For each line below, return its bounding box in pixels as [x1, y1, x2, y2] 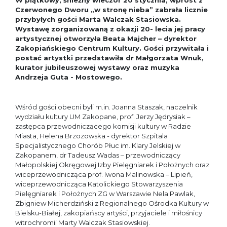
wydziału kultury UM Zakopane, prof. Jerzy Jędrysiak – [15, 112, 191, 121]
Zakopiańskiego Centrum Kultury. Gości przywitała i [15, 44, 209, 53]
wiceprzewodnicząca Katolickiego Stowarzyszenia [15, 180, 183, 188]
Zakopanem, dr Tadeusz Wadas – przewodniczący [15, 151, 180, 160]
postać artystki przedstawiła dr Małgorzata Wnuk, [15, 54, 204, 62]
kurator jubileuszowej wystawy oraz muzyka [15, 63, 179, 72]
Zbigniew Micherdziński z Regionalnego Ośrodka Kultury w [15, 199, 209, 208]
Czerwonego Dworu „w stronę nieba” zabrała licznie [15, 6, 208, 14]
